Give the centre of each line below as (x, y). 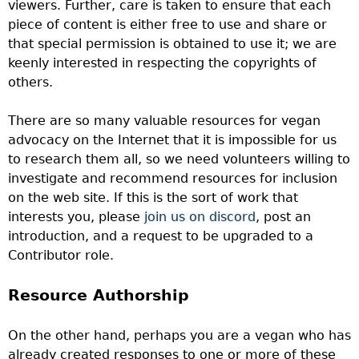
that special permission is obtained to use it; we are (172, 44)
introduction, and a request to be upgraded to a (161, 236)
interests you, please (76, 217)
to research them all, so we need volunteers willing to (179, 159)
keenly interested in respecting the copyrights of (162, 63)
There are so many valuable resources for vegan (164, 121)
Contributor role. (61, 255)
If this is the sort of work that (206, 198)
